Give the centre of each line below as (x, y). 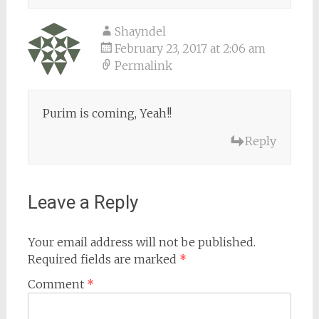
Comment (57, 284)
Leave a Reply (83, 203)
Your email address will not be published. (141, 242)
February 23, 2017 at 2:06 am (190, 49)
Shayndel (140, 32)
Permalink (143, 66)
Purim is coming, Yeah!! (107, 114)
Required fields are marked (103, 260)
